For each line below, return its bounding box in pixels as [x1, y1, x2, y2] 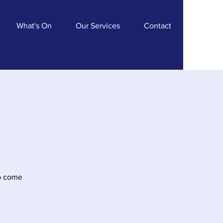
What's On [16, 21, 52, 30]
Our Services [76, 21, 120, 30]
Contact [144, 21, 171, 30]
